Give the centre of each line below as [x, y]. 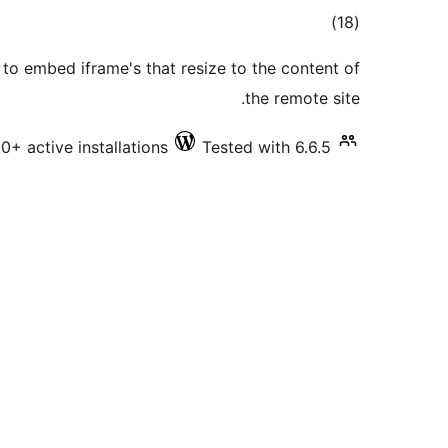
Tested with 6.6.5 [266, 147]
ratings [312, 51]
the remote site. [302, 98]
